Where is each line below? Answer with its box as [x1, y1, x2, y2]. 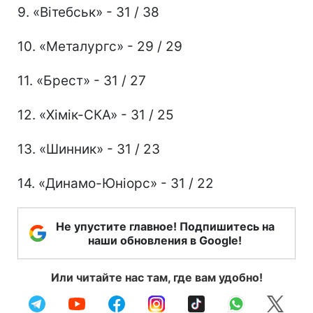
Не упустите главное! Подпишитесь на [55, 219, 275, 233]
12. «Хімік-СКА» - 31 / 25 [17, 106, 174, 123]
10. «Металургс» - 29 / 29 [17, 38, 182, 54]
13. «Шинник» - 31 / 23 [17, 140, 160, 157]
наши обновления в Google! [88, 233, 242, 247]
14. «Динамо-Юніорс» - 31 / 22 [17, 175, 214, 191]
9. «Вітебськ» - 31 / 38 [17, 3, 159, 20]
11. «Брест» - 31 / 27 [17, 72, 146, 89]
